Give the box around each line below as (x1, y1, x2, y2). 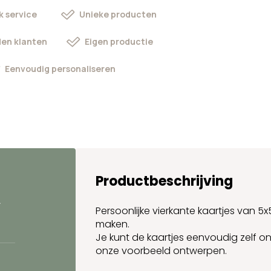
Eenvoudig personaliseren (5, 63, 116, 74)
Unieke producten (79, 8, 157, 20)
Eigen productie (84, 36, 153, 47)
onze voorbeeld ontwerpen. (96, 243, 227, 258)
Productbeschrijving (96, 172, 233, 191)
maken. (96, 217, 130, 231)
